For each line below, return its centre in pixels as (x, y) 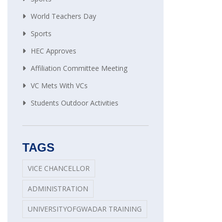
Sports (41, 34)
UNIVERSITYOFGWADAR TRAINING (85, 209)
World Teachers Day (63, 16)
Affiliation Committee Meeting (79, 68)
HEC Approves (54, 51)
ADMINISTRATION (58, 189)
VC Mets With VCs (59, 86)
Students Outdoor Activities (75, 103)
